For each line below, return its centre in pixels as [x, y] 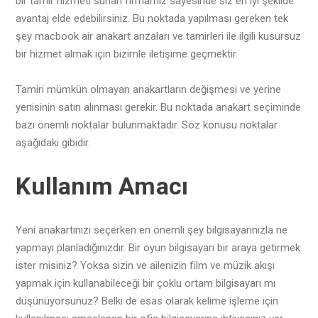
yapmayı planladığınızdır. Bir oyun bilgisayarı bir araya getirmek [158, 247]
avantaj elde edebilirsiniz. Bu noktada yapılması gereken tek [152, 18]
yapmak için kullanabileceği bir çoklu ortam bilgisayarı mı [146, 283]
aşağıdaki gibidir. [53, 142]
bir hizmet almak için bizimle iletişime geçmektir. [127, 54]
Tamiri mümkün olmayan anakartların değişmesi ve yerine [149, 89]
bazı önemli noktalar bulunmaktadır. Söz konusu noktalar [147, 125]
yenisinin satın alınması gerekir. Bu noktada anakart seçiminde [159, 107]
